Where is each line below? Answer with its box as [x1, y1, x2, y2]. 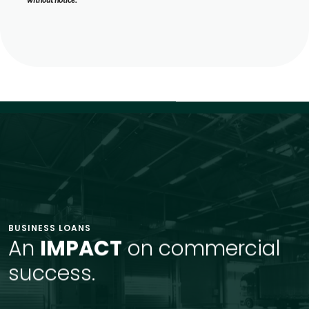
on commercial [122, 234, 281, 263]
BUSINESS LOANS [8, 222, 91, 234]
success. [8, 259, 95, 288]
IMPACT [40, 234, 122, 263]
